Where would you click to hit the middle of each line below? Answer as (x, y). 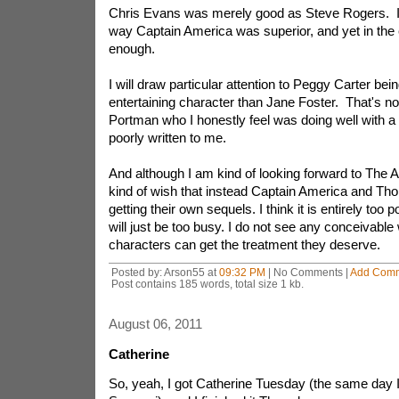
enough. (131, 49)
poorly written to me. (169, 138)
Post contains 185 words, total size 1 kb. (207, 284)
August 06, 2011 (155, 324)
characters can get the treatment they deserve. (244, 244)
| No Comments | (307, 272)
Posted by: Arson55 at (165, 272)
